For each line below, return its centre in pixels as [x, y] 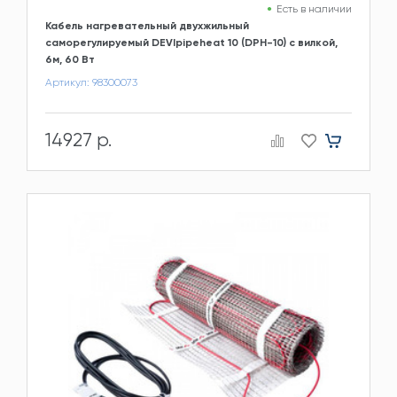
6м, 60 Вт [70, 60]
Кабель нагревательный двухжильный [147, 26]
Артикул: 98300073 [91, 83]
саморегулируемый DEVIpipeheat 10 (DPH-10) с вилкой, [191, 43]
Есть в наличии [314, 9]
